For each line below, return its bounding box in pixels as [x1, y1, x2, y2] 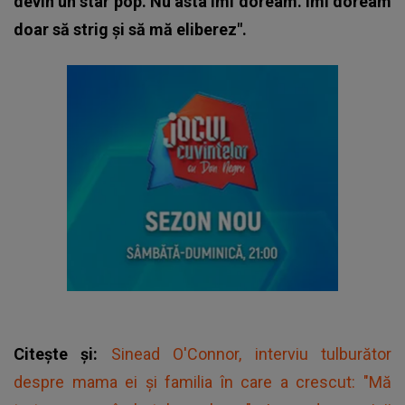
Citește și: [14, 344, 111, 363]
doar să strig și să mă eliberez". [14, 19, 247, 39]
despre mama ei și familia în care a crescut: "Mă [14, 372, 391, 391]
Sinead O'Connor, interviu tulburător [110, 344, 392, 363]
